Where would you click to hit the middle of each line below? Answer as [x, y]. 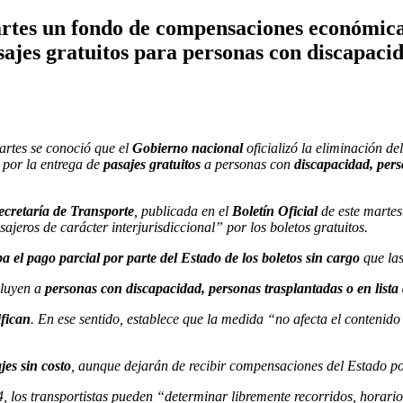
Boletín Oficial [275, 210]
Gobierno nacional [188, 148]
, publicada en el [183, 210]
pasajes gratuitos [152, 164]
